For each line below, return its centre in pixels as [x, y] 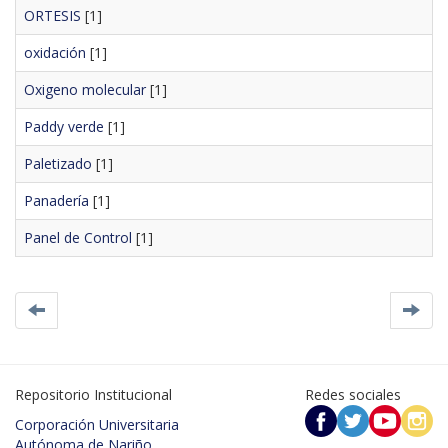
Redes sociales [354, 394]
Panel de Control [78, 237]
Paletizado [58, 163]
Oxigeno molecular [85, 89]
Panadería [56, 200]
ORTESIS [52, 15]
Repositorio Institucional [93, 394]
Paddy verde [64, 126]
